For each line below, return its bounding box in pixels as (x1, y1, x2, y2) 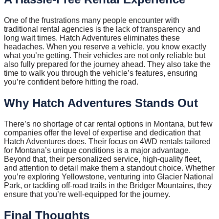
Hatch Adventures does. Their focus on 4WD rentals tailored (4, 137, 211, 146)
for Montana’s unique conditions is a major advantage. (4, 146, 191, 155)
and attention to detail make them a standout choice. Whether (4, 164, 215, 173)
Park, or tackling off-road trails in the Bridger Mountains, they (4, 181, 212, 190)
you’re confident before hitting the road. (4, 78, 138, 87)
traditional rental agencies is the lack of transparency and (4, 25, 200, 34)
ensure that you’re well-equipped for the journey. (4, 190, 170, 199)
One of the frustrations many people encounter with (4, 16, 179, 25)
